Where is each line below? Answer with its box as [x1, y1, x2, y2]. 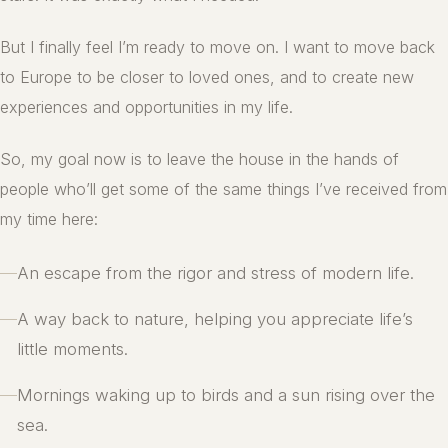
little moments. [17, 339, 128, 360]
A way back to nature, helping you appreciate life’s [17, 309, 413, 330]
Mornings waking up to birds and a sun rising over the [17, 385, 435, 406]
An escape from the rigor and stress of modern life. [17, 263, 414, 284]
